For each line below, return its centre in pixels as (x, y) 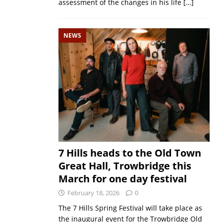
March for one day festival (122, 179)
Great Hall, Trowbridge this (125, 166)
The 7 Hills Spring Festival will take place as (130, 208)
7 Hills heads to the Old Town (130, 153)
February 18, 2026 (93, 193)
